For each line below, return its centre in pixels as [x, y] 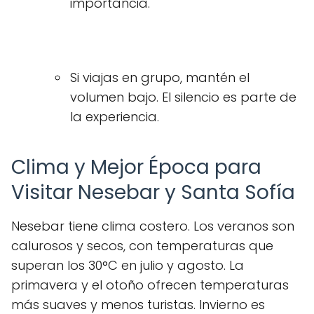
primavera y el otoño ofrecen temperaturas [150, 285]
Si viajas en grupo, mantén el [160, 77]
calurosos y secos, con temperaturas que [142, 246]
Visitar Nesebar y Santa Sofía [153, 192]
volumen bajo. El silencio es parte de [183, 97]
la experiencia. [115, 117]
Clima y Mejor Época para [136, 167]
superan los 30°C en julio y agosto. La [128, 265]
